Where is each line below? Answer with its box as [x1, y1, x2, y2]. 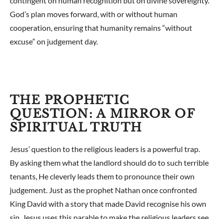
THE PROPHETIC [10, 93, 130, 107]
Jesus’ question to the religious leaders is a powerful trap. [10, 144, 200, 153]
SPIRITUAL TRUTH [10, 120, 142, 134]
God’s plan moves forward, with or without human [10, 9, 177, 19]
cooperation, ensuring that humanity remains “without [10, 23, 192, 32]
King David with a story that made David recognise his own [10, 199, 206, 208]
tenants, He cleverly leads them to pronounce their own [10, 172, 195, 181]
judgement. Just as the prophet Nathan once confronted [10, 185, 197, 195]
